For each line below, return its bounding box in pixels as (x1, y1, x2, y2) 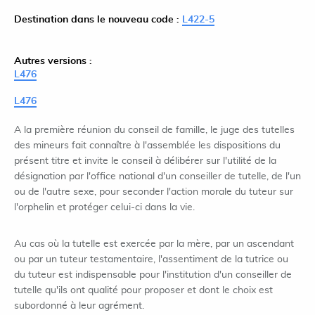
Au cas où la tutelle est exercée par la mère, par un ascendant (14, 239, 294, 249)
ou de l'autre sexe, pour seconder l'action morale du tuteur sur (14, 187, 293, 197)
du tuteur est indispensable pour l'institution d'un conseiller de (14, 270, 292, 280)
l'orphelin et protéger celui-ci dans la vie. (14, 202, 195, 212)
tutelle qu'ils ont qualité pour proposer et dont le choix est (14, 285, 273, 295)
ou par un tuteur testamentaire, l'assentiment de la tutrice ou (14, 255, 288, 264)
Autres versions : (14, 56, 98, 66)
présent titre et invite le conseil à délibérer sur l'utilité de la (14, 156, 276, 166)
